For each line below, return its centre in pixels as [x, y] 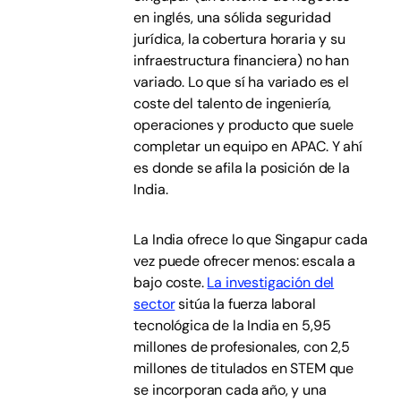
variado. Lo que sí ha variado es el [241, 82]
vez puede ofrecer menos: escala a [245, 261]
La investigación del [271, 282]
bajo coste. [171, 282]
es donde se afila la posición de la [242, 168]
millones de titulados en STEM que [244, 368]
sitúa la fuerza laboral [245, 304]
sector [154, 304]
